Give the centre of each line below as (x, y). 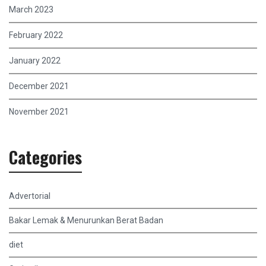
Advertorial (30, 196)
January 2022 (35, 61)
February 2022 (36, 35)
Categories (45, 157)
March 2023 (31, 10)
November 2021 (39, 112)
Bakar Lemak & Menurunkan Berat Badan (86, 221)
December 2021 (39, 86)
